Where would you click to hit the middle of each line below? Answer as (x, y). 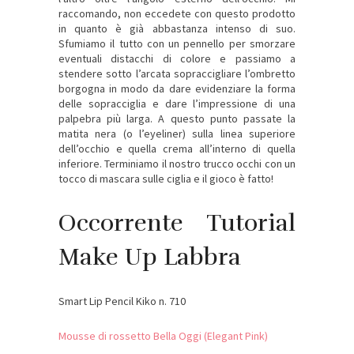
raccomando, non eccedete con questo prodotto (177, 13)
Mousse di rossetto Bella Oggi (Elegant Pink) (163, 335)
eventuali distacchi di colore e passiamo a (177, 58)
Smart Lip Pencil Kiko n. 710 (122, 301)
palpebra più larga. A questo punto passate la (177, 118)
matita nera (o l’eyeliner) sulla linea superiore (177, 133)
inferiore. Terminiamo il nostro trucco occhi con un (177, 163)
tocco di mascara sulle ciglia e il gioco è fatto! (166, 178)
